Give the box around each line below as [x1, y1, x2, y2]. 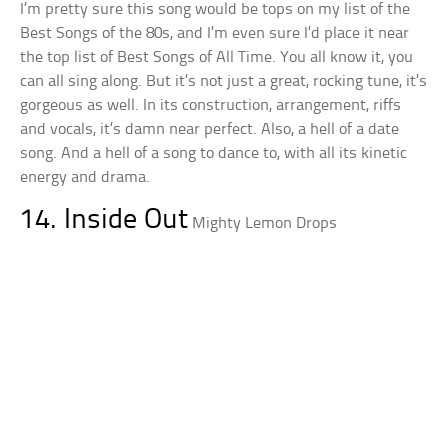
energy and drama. [20, 168, 151, 186]
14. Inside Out [20, 205, 189, 235]
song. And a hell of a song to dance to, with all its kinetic [20, 144, 408, 162]
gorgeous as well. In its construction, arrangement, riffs [20, 96, 402, 114]
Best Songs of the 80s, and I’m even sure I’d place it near [20, 24, 410, 42]
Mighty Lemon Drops [192, 214, 338, 232]
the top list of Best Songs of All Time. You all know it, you [20, 48, 414, 66]
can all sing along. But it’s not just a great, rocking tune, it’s [20, 72, 428, 90]
